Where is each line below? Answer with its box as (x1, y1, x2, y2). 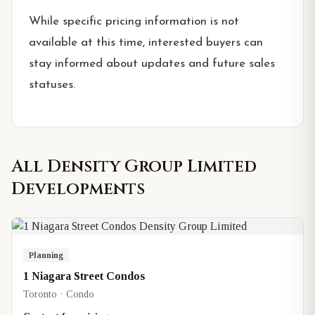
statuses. (29, 79, 75, 91)
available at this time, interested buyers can (29, 37, 263, 49)
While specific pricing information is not (29, 15, 239, 27)
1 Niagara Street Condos (23, 270, 145, 282)
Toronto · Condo (23, 289, 94, 300)
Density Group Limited (47, 155, 257, 178)
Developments (11, 178, 145, 200)
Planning (29, 250, 63, 260)
